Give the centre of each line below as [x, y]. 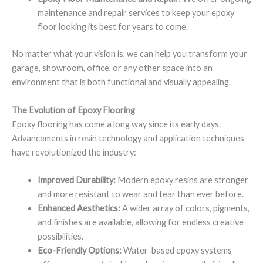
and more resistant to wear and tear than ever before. [140, 194]
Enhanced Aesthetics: [79, 208]
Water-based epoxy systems [176, 250]
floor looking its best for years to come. [112, 27]
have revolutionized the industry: [74, 152]
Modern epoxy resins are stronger [182, 180]
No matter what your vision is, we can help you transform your [129, 54]
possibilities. [60, 236]
